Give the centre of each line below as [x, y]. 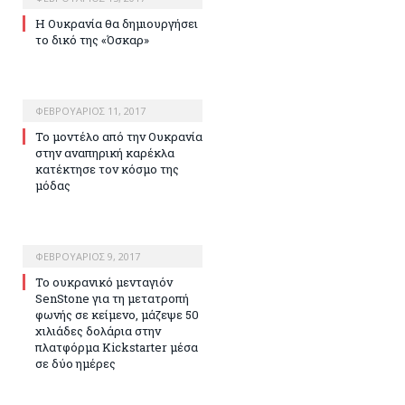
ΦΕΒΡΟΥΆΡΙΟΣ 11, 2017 [90, 110]
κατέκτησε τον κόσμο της [107, 169]
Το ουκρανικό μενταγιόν [104, 282]
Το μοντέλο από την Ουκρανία [119, 136]
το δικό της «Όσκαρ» [92, 39]
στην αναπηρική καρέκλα [105, 152]
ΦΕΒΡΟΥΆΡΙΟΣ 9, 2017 [88, 256]
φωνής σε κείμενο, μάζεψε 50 [117, 314]
